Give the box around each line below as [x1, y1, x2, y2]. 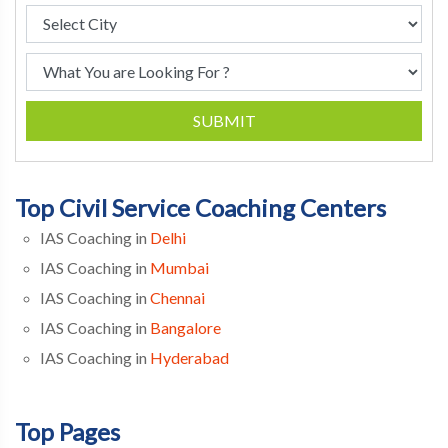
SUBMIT [192, 110, 256, 130]
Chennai [150, 287, 205, 307]
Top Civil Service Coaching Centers [15, 192, 386, 222]
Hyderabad [150, 347, 229, 367]
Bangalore [150, 317, 221, 337]
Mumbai [150, 257, 209, 277]
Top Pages [15, 416, 120, 446]
